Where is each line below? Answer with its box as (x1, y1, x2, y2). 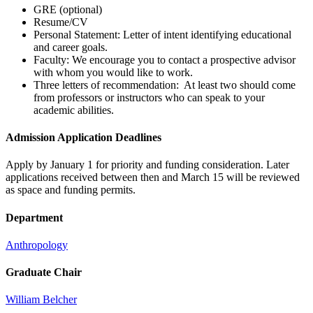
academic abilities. (34, 103, 114, 116)
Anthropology (6, 238, 68, 251)
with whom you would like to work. (34, 66, 193, 78)
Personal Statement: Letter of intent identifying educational (34, 28, 291, 41)
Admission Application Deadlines (6, 131, 161, 144)
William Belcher (6, 293, 77, 306)
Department (6, 211, 63, 224)
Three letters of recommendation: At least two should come (34, 78, 296, 91)
